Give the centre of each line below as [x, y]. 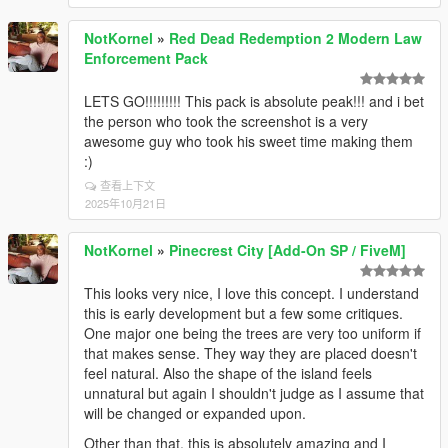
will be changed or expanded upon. [195, 413]
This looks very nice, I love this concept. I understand [251, 293]
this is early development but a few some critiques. [243, 313]
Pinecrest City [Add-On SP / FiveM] [287, 250]
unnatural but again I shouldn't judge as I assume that [254, 393]
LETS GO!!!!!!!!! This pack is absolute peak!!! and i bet [254, 101]
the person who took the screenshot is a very [226, 121]
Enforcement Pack [146, 58]
